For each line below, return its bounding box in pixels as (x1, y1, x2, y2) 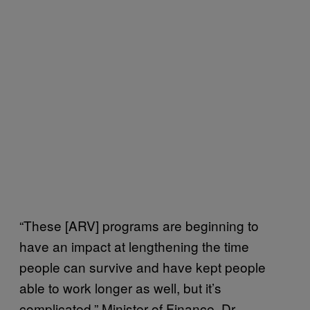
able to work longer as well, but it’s (19, 277, 221, 297)
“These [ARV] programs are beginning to (19, 215, 259, 235)
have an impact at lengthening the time (19, 236, 249, 255)
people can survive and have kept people (19, 257, 266, 276)
